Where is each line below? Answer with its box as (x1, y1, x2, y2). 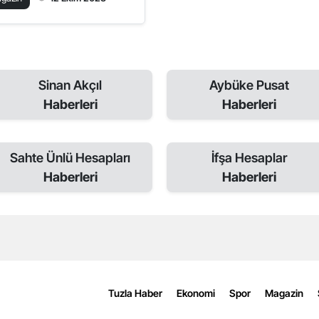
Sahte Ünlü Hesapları (10, 150, 130, 165)
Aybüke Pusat (209, 77, 289, 93)
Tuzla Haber (108, 287, 162, 300)
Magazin (265, 287, 303, 300)
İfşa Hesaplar (211, 150, 287, 165)
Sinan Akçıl (38, 77, 102, 93)
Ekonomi (177, 287, 215, 300)
